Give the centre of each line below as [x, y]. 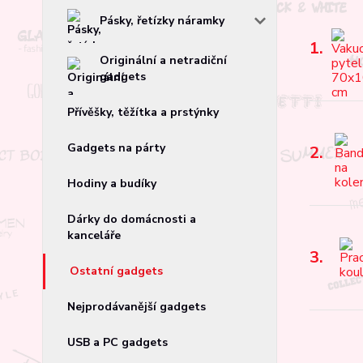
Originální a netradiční [163, 60]
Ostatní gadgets [116, 271]
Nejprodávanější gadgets [137, 306]
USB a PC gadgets [117, 342]
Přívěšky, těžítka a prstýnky [143, 112]
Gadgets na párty [116, 147]
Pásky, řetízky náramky [162, 20]
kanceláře [94, 235]
